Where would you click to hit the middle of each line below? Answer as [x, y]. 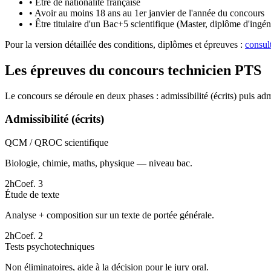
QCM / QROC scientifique [57, 142]
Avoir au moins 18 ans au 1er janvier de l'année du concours [149, 13]
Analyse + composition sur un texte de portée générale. [109, 215]
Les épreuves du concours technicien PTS [133, 70]
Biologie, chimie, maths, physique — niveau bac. [99, 163]
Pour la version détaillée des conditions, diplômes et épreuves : [124, 44]
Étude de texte [32, 194]
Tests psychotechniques [50, 246]
